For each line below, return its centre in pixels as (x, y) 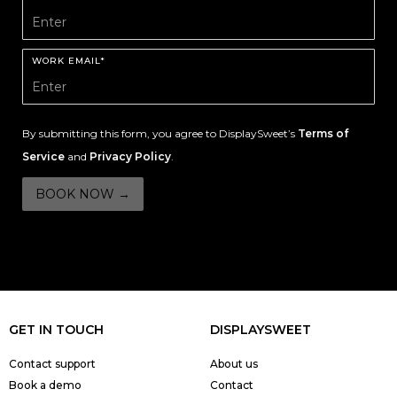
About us (234, 364)
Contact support (52, 364)
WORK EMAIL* (69, 61)
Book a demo (45, 385)
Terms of (323, 134)
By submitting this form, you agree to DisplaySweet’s (160, 134)
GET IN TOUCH (56, 330)
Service (43, 157)
